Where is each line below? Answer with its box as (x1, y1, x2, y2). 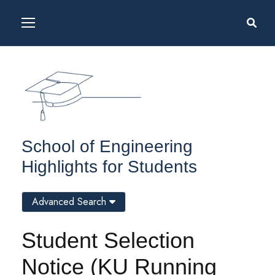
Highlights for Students (21, 157, 197, 177)
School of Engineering (21, 137, 193, 157)
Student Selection (21, 228, 195, 254)
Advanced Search (32, 195, 109, 209)
